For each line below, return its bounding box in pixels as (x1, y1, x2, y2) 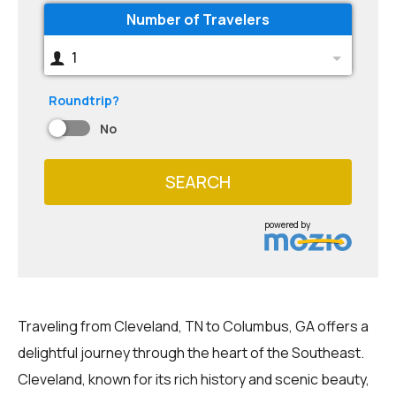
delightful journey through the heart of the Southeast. (18, 342, 364, 362)
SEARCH (165, 170, 231, 194)
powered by (264, 217, 311, 231)
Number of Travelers (126, 10, 270, 29)
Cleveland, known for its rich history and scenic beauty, (18, 369, 369, 389)
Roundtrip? (49, 92, 119, 109)
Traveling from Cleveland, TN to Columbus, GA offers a (18, 316, 369, 336)
